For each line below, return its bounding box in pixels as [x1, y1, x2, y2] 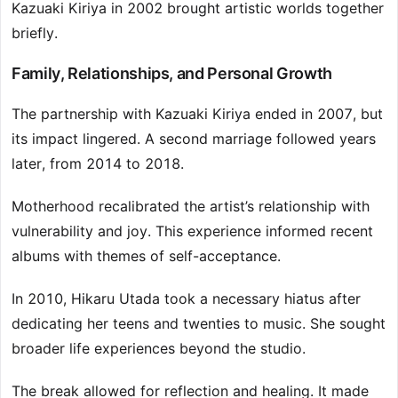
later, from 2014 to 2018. [12, 155, 184, 173]
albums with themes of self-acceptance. [12, 247, 281, 266]
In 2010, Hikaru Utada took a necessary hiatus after [12, 290, 361, 308]
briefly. [12, 24, 58, 43]
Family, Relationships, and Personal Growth [12, 64, 332, 84]
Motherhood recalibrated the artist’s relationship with [12, 197, 370, 216]
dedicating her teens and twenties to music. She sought [12, 314, 386, 333]
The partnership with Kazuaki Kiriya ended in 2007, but [12, 105, 383, 123]
